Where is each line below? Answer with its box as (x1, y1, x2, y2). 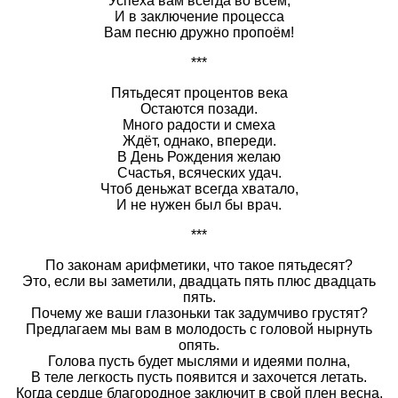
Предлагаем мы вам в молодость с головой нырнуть (26, 321, 372, 337)
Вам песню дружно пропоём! (104, 24, 294, 40)
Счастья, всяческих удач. (116, 164, 282, 180)
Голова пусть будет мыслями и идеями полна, (48, 353, 350, 369)
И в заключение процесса (114, 8, 284, 24)
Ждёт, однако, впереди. (122, 132, 276, 148)
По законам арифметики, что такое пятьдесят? (45, 257, 353, 273)
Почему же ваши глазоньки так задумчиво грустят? (30, 305, 368, 321)
